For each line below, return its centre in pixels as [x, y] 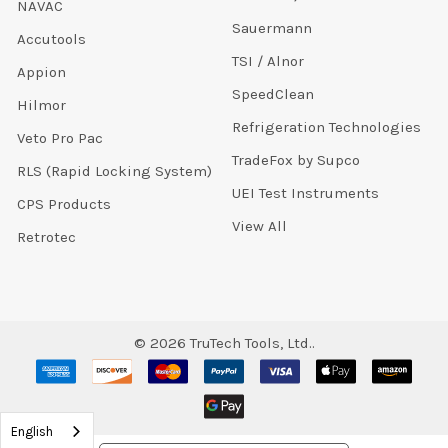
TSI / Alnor [267, 61]
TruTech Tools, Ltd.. [250, 343]
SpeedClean [272, 94]
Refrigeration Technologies [326, 127]
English [32, 431]
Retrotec [46, 237]
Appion [41, 72]
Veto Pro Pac [59, 138]
